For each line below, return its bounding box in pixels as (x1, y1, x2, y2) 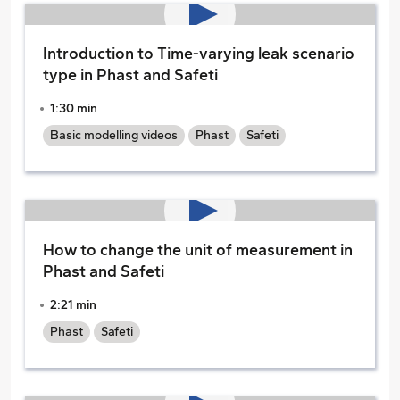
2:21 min (50, 297, 96, 312)
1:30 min (50, 101, 97, 116)
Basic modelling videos (50, 128, 178, 143)
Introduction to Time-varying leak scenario (43, 44, 354, 63)
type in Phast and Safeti (43, 65, 218, 85)
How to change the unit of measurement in (43, 240, 353, 260)
